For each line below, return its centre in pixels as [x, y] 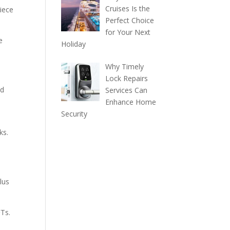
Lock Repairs [126, 78]
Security [74, 114]
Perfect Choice [129, 20]
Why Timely [124, 66]
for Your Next [128, 32]
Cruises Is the [127, 8]
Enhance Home [130, 102]
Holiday [74, 44]
